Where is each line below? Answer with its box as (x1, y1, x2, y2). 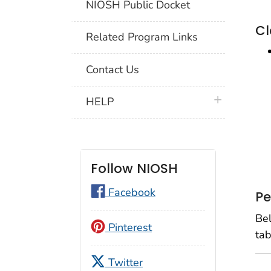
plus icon (209, 93, 253, 108)
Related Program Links (86, 30, 198, 45)
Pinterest (105, 220, 152, 235)
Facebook (105, 185, 155, 200)
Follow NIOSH (91, 160, 178, 178)
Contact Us (86, 62, 140, 77)
